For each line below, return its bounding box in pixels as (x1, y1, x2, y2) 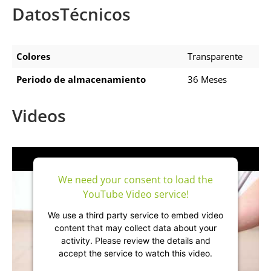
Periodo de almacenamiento (16, 73, 146, 86)
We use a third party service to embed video (48, 209, 223, 220)
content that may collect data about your (54, 222, 217, 233)
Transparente (188, 50, 243, 63)
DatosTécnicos (12, 2, 131, 25)
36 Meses (188, 73, 227, 86)
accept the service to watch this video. (59, 247, 212, 258)
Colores (16, 50, 50, 63)
